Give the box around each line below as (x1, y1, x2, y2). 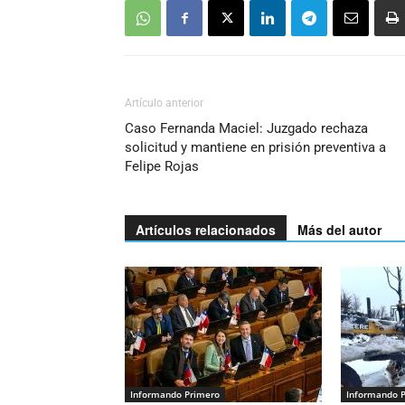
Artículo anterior (125, 97, 203, 109)
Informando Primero (130, 388, 220, 400)
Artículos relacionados (136, 221, 276, 239)
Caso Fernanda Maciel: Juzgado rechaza (125, 120, 368, 137)
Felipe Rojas (125, 158, 199, 174)
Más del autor (297, 221, 381, 239)
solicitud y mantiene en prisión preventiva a (125, 139, 386, 155)
